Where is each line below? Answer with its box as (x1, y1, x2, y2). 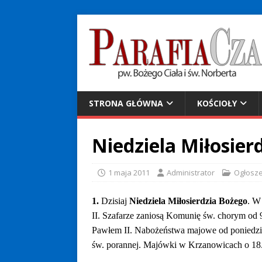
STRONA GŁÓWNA (89, 98, 163, 109)
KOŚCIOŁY (197, 98, 237, 109)
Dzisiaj (101, 196, 129, 206)
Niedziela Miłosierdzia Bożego (129, 196, 247, 206)
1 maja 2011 (108, 167, 150, 178)
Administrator (167, 167, 215, 178)
